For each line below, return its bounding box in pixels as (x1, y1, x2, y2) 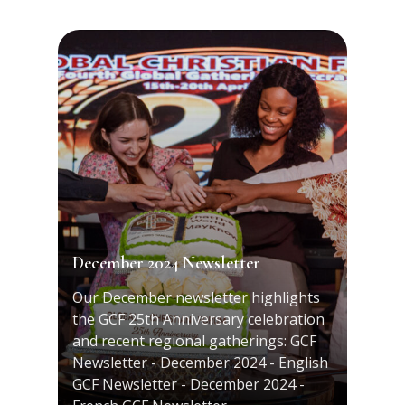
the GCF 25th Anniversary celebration (72, 309, 325, 330)
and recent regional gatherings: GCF (72, 331, 317, 352)
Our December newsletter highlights (72, 287, 321, 308)
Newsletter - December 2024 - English (72, 353, 329, 373)
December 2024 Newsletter (72, 252, 261, 275)
